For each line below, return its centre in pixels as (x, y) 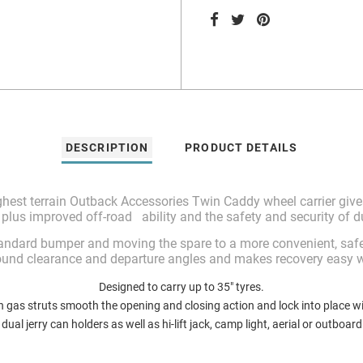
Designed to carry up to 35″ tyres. (181, 287)
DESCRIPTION (107, 148)
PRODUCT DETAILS (241, 148)
